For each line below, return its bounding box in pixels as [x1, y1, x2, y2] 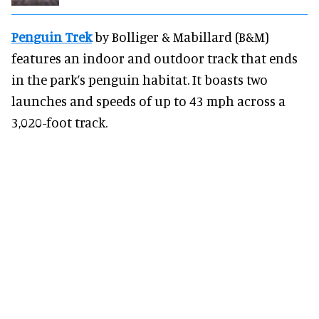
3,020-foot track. [11, 113, 108, 130]
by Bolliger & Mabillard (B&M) [92, 28, 269, 45]
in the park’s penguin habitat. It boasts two [11, 70, 268, 88]
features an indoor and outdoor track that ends [11, 49, 298, 66]
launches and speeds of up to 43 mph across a [11, 92, 286, 109]
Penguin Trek [11, 28, 92, 45]
